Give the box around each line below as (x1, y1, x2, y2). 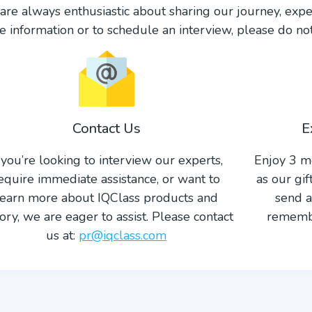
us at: (46, 227, 79, 244)
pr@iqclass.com (79, 227, 167, 244)
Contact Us (72, 119, 141, 139)
